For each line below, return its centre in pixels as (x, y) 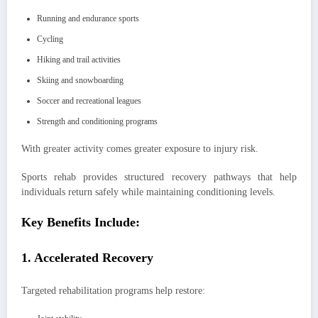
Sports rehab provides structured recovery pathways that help (159, 177)
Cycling (50, 39)
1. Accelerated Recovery (87, 257)
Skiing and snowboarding (80, 80)
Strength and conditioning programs (97, 121)
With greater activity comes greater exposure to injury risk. (140, 148)
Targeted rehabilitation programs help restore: (113, 291)
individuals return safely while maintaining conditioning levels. (148, 192)
